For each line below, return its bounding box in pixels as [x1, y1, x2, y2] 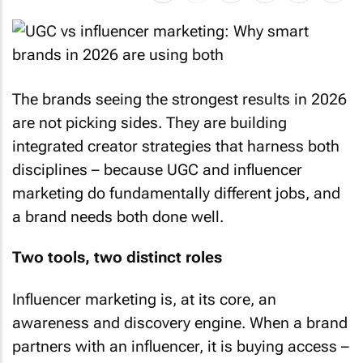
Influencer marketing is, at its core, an [12, 289, 276, 309]
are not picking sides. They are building [12, 113, 287, 132]
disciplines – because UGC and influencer [12, 160, 302, 179]
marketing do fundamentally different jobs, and [12, 183, 340, 203]
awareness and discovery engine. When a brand [12, 313, 348, 332]
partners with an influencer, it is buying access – [12, 336, 349, 356]
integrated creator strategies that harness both [12, 136, 340, 156]
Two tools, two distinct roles [12, 248, 222, 267]
